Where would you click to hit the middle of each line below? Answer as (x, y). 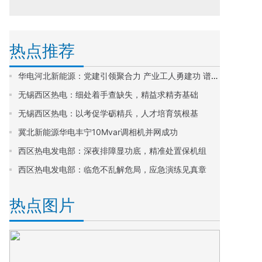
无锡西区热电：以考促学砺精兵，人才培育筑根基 (108, 113)
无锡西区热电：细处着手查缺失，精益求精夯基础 (108, 94)
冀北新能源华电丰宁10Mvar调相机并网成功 (98, 132)
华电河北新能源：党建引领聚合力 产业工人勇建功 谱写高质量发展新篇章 (215, 76)
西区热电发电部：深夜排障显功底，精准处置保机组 (112, 151)
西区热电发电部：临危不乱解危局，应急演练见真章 (112, 169)
